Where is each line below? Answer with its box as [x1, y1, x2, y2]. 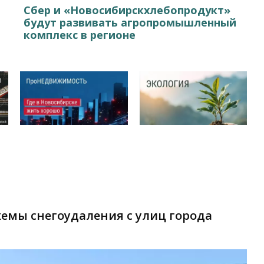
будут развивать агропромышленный [24, 15, 237, 29]
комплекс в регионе [24, 27, 136, 42]
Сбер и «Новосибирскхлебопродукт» [24, 2, 231, 17]
